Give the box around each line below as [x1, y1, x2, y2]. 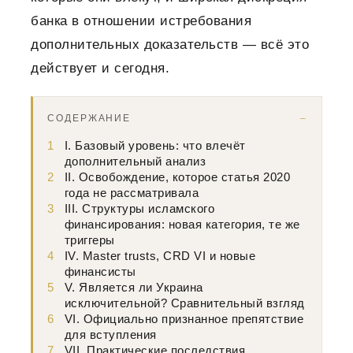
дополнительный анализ [64, 155, 206, 169]
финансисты [64, 266, 136, 279]
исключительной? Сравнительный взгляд [64, 297, 305, 310]
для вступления [64, 329, 157, 342]
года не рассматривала [64, 187, 199, 200]
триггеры [64, 234, 115, 247]
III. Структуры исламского [64, 203, 215, 216]
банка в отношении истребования [31, 13, 251, 29]
